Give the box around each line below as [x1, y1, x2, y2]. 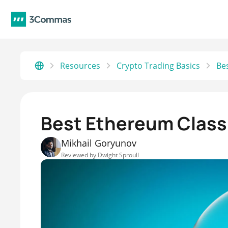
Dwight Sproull [98, 151, 139, 159]
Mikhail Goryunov [61, 137, 136, 149]
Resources [60, 60, 100, 71]
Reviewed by [61, 151, 98, 159]
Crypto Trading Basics [117, 60, 200, 71]
